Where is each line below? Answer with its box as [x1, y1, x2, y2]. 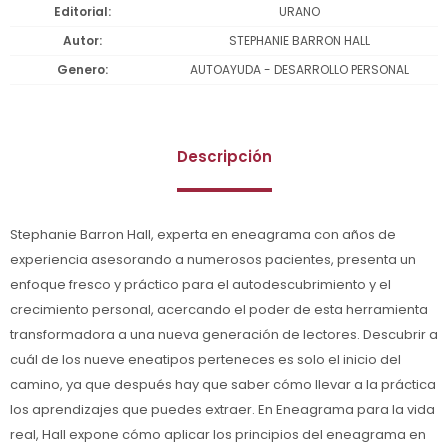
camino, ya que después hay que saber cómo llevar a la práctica [10, 374, 436, 394]
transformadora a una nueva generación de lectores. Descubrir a [10, 324, 438, 344]
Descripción [176, 145, 272, 167]
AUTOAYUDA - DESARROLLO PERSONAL [189, 60, 409, 78]
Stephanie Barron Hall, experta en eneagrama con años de [10, 224, 396, 244]
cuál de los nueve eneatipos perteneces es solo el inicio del [10, 349, 401, 369]
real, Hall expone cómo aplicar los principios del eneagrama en [10, 424, 426, 444]
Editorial [54, 2, 108, 20]
